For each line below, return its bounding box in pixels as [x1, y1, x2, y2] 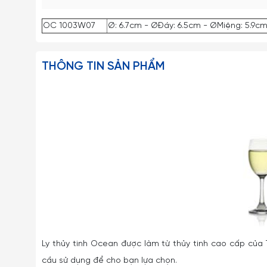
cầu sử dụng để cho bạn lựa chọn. [42, 256, 177, 265]
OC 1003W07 [43, 21, 95, 30]
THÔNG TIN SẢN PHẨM [42, 60, 165, 73]
